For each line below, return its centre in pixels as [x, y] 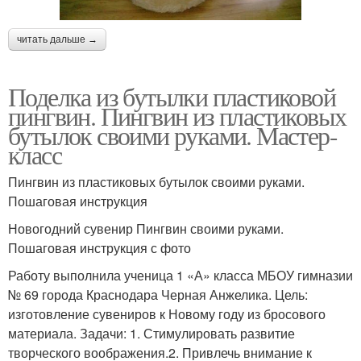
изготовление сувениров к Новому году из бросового [167, 313]
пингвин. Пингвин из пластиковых [177, 115]
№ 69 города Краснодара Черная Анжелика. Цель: [158, 294]
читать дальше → [57, 39]
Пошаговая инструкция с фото [100, 247]
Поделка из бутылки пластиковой [172, 96]
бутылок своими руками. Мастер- [172, 135]
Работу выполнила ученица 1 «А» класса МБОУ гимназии [180, 275]
